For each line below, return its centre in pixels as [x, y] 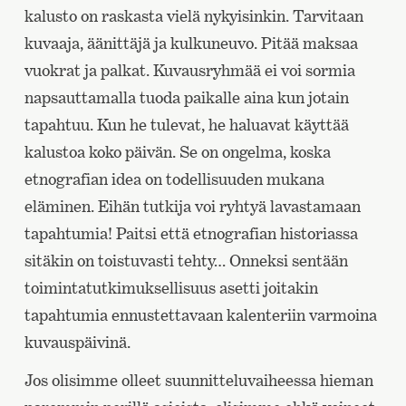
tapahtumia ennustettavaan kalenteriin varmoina [200, 315]
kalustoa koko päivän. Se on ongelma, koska [177, 152]
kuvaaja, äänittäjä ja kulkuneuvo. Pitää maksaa [191, 43]
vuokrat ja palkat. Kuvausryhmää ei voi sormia [189, 71]
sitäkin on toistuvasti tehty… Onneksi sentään [186, 261]
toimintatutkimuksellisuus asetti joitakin [171, 288]
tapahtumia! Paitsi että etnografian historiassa [191, 234]
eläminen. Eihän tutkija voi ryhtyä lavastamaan [192, 207]
